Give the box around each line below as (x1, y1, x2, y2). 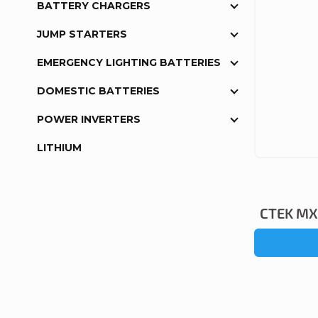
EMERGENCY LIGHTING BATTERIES (37, 56, 221, 70)
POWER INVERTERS (37, 113, 141, 126)
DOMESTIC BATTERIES (37, 84, 160, 98)
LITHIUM (37, 141, 82, 155)
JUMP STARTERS (37, 28, 127, 41)
